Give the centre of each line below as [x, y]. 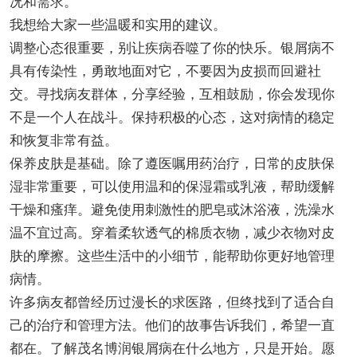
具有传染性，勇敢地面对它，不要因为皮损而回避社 [165, 71]
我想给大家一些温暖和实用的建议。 [118, 25]
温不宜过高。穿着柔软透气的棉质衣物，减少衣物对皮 [172, 233]
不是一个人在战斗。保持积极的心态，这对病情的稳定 [172, 117]
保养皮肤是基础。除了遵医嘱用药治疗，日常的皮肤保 [172, 163]
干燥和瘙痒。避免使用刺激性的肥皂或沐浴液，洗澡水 [172, 210]
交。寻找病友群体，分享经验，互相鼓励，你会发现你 [172, 94]
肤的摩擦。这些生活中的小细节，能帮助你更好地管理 [172, 256]
